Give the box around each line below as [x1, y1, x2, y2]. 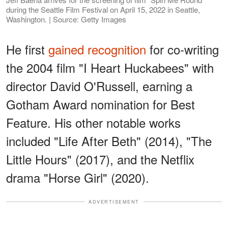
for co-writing [146, 40, 219, 58]
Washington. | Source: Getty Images [6, 13, 126, 24]
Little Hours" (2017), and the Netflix [6, 150, 194, 168]
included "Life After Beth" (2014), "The [6, 131, 212, 150]
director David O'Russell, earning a [6, 76, 192, 95]
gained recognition [48, 40, 146, 58]
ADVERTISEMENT [89, 198, 139, 205]
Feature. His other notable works [6, 113, 181, 131]
